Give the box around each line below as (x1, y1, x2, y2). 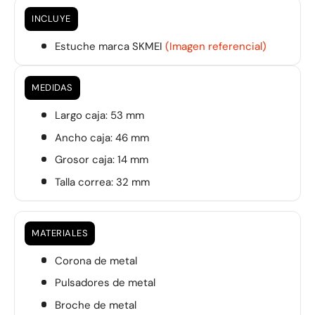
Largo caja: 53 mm (54, 108, 144, 123)
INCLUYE (32, 13, 71, 25)
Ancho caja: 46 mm (54, 130, 149, 145)
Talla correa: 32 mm (54, 174, 150, 189)
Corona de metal (54, 253, 137, 268)
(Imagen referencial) (165, 39, 266, 54)
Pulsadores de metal (54, 276, 155, 290)
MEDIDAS (32, 82, 73, 94)
